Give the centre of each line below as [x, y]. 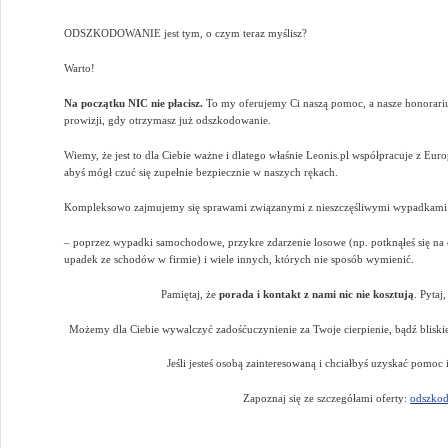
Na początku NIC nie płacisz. [134, 103]
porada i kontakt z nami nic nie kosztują [316, 293]
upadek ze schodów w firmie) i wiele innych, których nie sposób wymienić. [239, 258]
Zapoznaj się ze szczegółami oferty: [326, 398]
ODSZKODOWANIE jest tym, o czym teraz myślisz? [186, 33]
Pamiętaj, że [190, 293]
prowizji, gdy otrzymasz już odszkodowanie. [168, 120]
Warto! [80, 68]
